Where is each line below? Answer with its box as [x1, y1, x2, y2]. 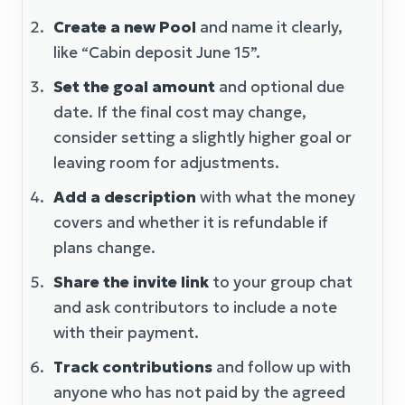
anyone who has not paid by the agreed [53, 381, 345, 402]
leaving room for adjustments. [53, 152, 279, 173]
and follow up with [212, 356, 351, 377]
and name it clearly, [196, 16, 343, 37]
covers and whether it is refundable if [53, 212, 328, 232]
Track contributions [53, 356, 212, 377]
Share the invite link [53, 271, 209, 292]
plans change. [53, 237, 155, 258]
